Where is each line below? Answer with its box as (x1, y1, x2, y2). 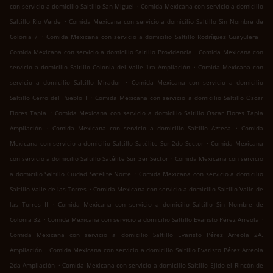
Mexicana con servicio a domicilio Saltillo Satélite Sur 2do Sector (10, 139, 204, 148)
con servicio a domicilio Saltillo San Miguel (10, 2, 134, 11)
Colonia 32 (10, 215, 41, 224)
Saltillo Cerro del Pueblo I (10, 93, 87, 102)
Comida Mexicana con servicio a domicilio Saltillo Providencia (10, 48, 192, 57)
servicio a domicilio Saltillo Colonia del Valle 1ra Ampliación (10, 63, 190, 72)
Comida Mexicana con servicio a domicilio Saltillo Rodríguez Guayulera (46, 32, 258, 41)
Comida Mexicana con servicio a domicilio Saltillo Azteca (52, 124, 231, 133)
